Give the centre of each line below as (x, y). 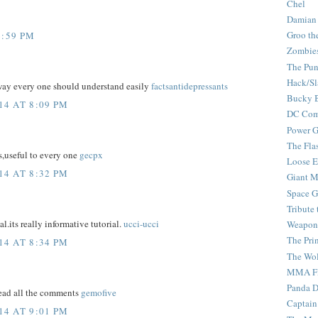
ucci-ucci (141, 224)
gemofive (99, 293)
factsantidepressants (190, 86)
